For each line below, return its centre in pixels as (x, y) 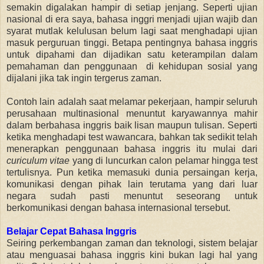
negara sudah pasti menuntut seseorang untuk (132, 196)
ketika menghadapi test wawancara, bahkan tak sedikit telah (132, 137)
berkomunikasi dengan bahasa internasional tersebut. (118, 207)
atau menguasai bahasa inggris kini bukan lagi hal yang (132, 255)
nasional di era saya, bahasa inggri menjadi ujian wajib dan (132, 19)
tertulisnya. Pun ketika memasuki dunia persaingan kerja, (132, 172)
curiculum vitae (38, 160)
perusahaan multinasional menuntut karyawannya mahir (132, 113)
